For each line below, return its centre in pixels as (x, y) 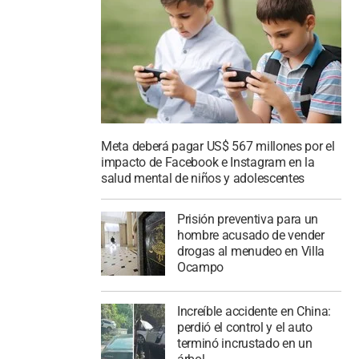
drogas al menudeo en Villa (251, 251)
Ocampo (200, 267)
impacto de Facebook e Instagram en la (208, 163)
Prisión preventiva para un (248, 219)
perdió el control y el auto (244, 327)
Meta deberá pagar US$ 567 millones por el (218, 147)
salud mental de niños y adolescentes (203, 179)
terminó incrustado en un (244, 343)
